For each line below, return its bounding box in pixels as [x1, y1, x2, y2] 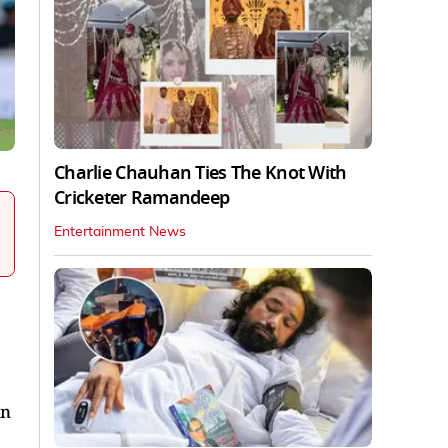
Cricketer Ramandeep [54, 184, 230, 211]
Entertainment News [54, 224, 186, 239]
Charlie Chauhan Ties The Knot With [54, 159, 347, 186]
